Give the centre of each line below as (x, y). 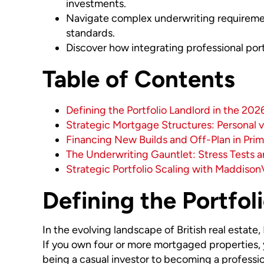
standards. (90, 33)
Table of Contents (138, 79)
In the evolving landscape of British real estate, (152, 230)
